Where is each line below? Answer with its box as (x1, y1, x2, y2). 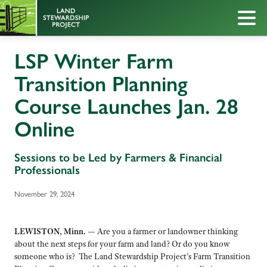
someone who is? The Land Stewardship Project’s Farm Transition (14, 250, 250, 262)
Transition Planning (14, 71, 188, 97)
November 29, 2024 (14, 187, 74, 199)
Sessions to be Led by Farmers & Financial (14, 150, 222, 164)
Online (14, 116, 86, 142)
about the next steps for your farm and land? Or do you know (14, 238, 229, 249)
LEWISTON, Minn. (14, 225, 86, 237)
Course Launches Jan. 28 (14, 94, 238, 119)
